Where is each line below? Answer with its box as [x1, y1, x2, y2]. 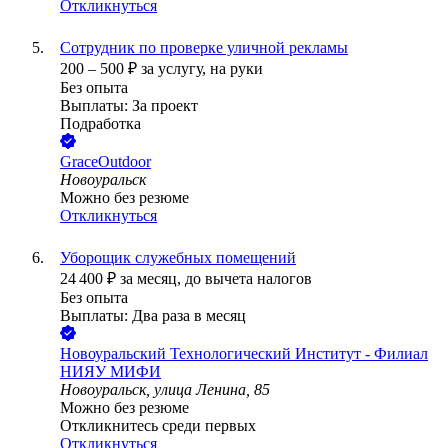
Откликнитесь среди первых [60, 417, 256, 435]
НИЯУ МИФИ [60, 363, 161, 381]
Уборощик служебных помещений [60, 249, 296, 267]
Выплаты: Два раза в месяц [60, 307, 246, 325]
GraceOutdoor [60, 153, 151, 171]
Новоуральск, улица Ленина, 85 [60, 381, 270, 399]
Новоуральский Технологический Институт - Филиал [60, 345, 428, 363]
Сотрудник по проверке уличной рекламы [60, 39, 348, 57]
